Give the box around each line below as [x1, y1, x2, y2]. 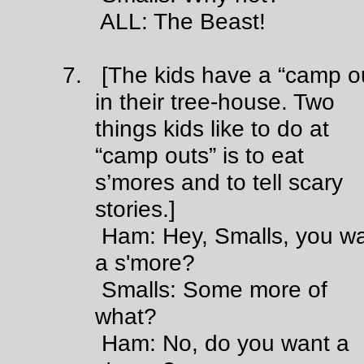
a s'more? [95, 249, 196, 275]
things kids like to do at [95, 115, 330, 141]
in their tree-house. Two [95, 89, 336, 115]
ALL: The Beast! [63, 8, 266, 34]
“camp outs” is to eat [95, 142, 305, 168]
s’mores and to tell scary [95, 169, 344, 195]
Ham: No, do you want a [63, 330, 349, 356]
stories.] [95, 196, 176, 222]
